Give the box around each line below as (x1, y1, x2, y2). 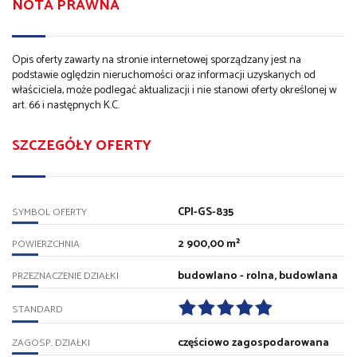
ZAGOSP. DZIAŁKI (12, 335, 90, 352)
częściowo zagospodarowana (177, 334, 329, 353)
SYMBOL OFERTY (12, 204, 87, 222)
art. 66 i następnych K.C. (12, 96, 120, 116)
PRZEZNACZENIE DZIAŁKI (12, 268, 119, 285)
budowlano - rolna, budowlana (177, 267, 338, 286)
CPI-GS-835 (177, 203, 233, 222)
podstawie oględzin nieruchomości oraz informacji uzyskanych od (12, 66, 316, 85)
